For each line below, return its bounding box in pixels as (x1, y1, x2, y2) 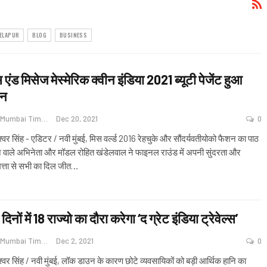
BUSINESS (60, 30, 88, 39)
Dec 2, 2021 (56, 235, 94, 246)
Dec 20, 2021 (56, 113, 98, 123)
